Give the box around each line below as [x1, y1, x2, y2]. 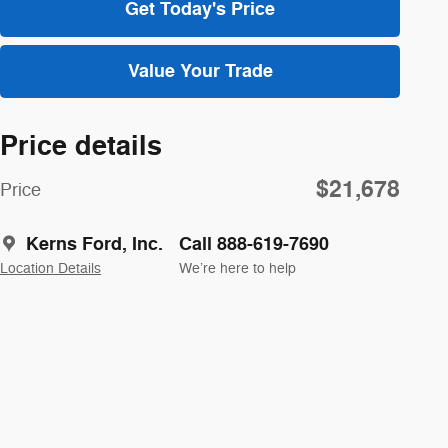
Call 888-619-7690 [179, 231, 329, 256]
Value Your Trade [127, 58, 273, 83]
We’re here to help [179, 259, 296, 277]
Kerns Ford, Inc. [26, 231, 163, 256]
